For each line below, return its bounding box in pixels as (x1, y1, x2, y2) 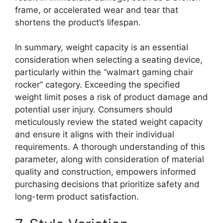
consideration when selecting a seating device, (15, 55, 203, 65)
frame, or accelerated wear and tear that (15, 4, 178, 15)
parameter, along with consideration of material (15, 154, 204, 165)
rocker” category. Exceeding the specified (15, 80, 180, 90)
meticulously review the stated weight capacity (15, 117, 203, 127)
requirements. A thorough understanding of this (15, 142, 205, 152)
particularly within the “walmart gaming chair (15, 67, 193, 78)
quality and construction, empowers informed (15, 167, 196, 177)
